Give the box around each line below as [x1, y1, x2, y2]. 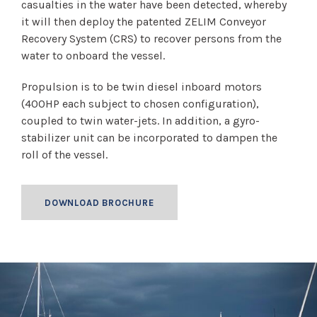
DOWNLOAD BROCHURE [45, 197, 154, 208]
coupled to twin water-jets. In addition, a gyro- [21, 113, 260, 127]
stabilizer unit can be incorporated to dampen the [21, 130, 277, 144]
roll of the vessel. [21, 147, 108, 161]
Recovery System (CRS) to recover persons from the [21, 31, 282, 45]
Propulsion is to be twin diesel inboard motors [21, 79, 262, 93]
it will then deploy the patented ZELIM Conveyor [21, 14, 266, 28]
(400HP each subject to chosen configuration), [21, 96, 259, 110]
